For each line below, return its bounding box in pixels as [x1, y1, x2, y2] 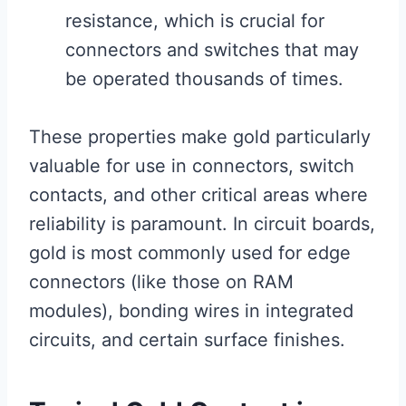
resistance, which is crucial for [65, 10, 324, 32]
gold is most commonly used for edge [29, 242, 351, 264]
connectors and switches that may [65, 39, 359, 61]
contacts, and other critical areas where [29, 184, 368, 206]
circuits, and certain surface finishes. [29, 329, 345, 351]
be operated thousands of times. [65, 68, 343, 90]
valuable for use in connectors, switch [29, 155, 354, 177]
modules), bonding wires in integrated [29, 300, 353, 322]
